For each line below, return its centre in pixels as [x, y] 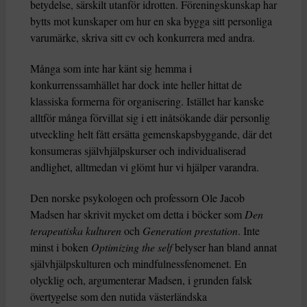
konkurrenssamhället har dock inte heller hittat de [136, 85]
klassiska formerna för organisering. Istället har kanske [147, 101]
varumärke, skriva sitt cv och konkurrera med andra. [143, 38]
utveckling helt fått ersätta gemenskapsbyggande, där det [151, 134]
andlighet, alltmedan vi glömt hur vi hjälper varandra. [145, 167]
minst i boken [61, 247]
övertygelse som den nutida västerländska [119, 297]
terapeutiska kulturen [77, 231]
